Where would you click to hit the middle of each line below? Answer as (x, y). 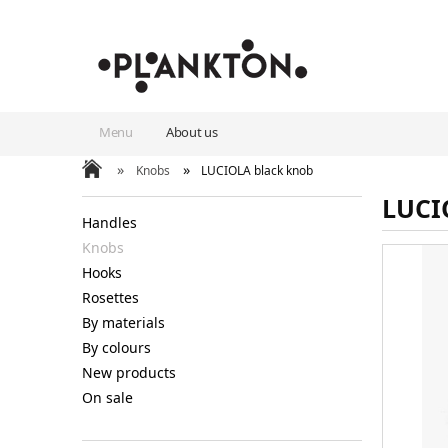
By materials (123, 322)
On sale (107, 397)
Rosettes (110, 297)
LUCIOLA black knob (257, 170)
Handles (109, 222)
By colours (116, 347)
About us (192, 132)
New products (129, 372)
